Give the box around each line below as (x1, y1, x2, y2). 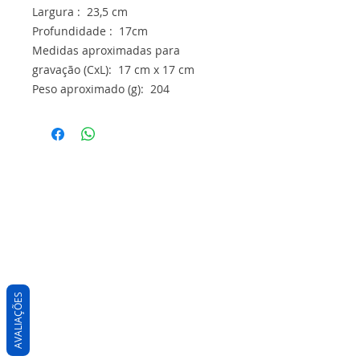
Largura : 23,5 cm (32, 4, 128, 19)
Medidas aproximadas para (32, 43, 180, 58)
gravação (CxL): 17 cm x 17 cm (32, 62, 194, 77)
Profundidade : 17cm (32, 23, 148, 39)
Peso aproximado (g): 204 (32, 81, 170, 96)
